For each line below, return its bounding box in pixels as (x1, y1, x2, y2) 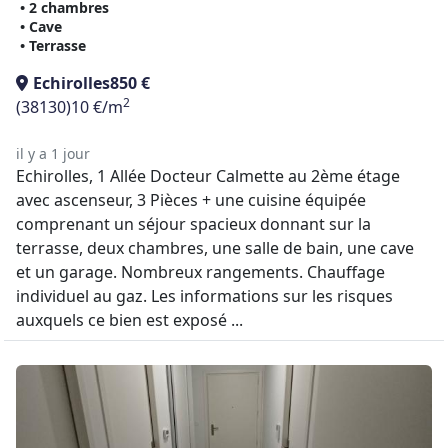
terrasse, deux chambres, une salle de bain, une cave (16, 237, 414, 259)
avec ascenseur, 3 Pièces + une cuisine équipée (16, 189, 366, 211)
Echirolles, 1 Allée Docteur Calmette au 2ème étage (16, 165, 400, 187)
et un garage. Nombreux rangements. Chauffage (16, 261, 385, 283)
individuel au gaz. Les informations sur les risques (16, 285, 393, 307)
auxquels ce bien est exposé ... (16, 309, 243, 331)
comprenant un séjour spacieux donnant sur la (16, 213, 371, 235)
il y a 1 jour (16, 144, 90, 163)
